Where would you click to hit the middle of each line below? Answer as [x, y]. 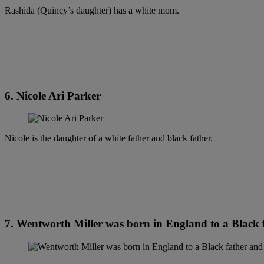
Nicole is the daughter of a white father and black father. [109, 138]
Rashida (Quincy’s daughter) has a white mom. [92, 10]
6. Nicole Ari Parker [53, 95]
